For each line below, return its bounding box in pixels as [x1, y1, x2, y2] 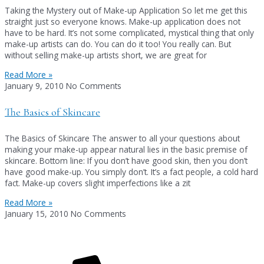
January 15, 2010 [5, 208, 71, 220]
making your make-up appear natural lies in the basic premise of [5, 144, 247, 156]
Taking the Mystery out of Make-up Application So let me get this [5, 5, 247, 16]
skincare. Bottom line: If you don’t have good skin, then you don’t [5, 155, 247, 167]
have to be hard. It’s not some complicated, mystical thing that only [5, 27, 254, 39]
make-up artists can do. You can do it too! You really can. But [5, 38, 231, 50]
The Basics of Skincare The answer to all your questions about [5, 133, 240, 144]
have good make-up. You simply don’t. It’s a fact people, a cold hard [5, 166, 258, 178]
